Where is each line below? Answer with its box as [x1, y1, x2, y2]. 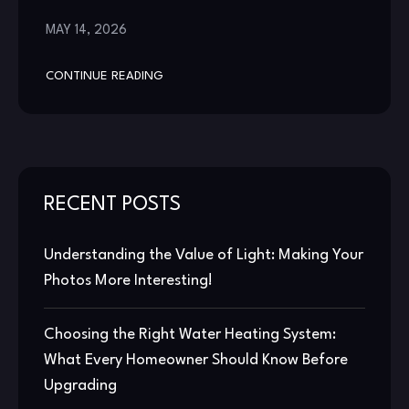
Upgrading [44, 377, 117, 393]
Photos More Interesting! [44, 272, 213, 288]
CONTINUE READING [46, 69, 163, 82]
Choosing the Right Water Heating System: [44, 326, 336, 342]
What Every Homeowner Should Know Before [44, 351, 348, 368]
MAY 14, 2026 [46, 23, 127, 37]
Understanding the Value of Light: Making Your [44, 246, 363, 263]
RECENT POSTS [44, 194, 181, 215]
